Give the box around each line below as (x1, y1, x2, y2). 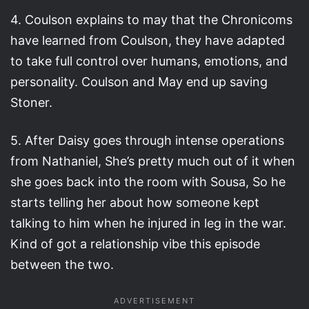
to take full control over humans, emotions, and (10, 53, 288, 68)
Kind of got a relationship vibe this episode (10, 236, 260, 251)
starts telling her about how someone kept (10, 195, 259, 210)
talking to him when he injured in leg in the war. (10, 215, 286, 230)
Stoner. (10, 94, 52, 110)
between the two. (10, 257, 114, 272)
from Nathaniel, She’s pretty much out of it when (10, 153, 295, 168)
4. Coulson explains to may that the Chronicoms (10, 12, 292, 27)
